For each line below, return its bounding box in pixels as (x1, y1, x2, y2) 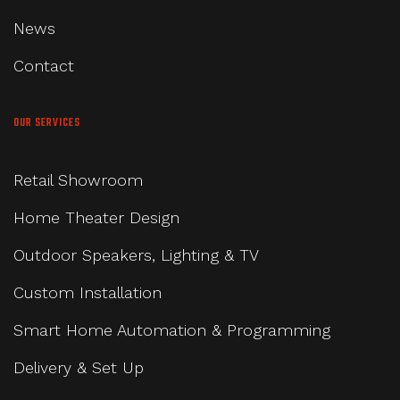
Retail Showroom (13, 171, 143, 190)
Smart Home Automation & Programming (13, 321, 330, 340)
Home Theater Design (13, 208, 179, 228)
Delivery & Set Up (13, 358, 144, 378)
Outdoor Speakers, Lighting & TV (13, 246, 259, 265)
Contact (13, 56, 74, 76)
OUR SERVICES (13, 114, 80, 133)
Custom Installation (13, 283, 162, 303)
